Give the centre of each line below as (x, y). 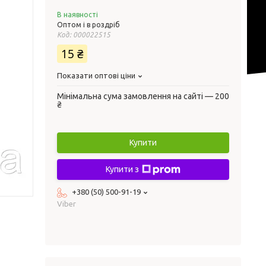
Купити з (122, 169)
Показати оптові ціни (96, 75)
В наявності (77, 15)
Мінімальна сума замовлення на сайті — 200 (143, 96)
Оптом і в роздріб (88, 25)
